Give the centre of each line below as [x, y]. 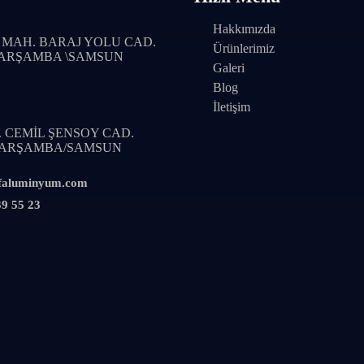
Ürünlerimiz [243, 48]
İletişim [231, 106]
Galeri [228, 67]
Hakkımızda [244, 28]
